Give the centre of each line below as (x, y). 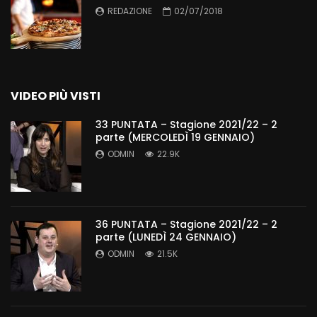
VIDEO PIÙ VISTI (56, 96)
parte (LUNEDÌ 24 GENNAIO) (166, 237)
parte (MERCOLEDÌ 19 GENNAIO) (175, 137)
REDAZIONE (130, 11)
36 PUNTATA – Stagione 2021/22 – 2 (186, 224)
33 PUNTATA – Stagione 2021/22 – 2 (186, 124)
